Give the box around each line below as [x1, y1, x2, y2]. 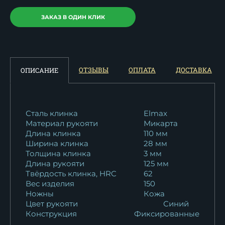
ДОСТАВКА [176, 65, 212, 74]
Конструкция [26, 208, 77, 218]
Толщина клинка [26, 148, 91, 158]
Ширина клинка [26, 138, 88, 148]
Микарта [144, 118, 178, 128]
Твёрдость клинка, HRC [26, 168, 117, 178]
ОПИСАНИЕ [21, 65, 58, 75]
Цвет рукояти [26, 198, 78, 208]
